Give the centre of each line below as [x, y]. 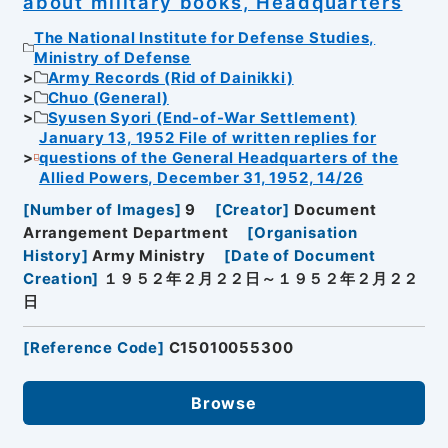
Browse [224, 402]
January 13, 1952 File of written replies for [207, 137]
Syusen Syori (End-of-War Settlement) [202, 117]
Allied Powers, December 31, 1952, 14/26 [201, 177]
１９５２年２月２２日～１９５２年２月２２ [261, 279]
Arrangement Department [125, 233]
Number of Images [102, 210]
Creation [57, 279]
